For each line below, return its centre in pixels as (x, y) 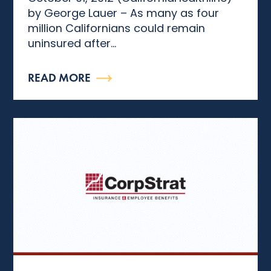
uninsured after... (72, 43)
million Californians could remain (117, 28)
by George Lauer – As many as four (124, 13)
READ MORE (60, 78)
